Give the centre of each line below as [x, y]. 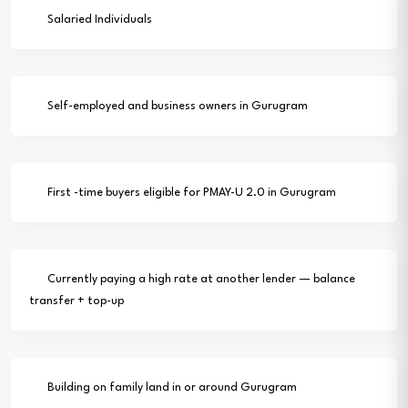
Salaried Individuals [98, 20]
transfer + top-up [76, 301]
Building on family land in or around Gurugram [170, 388]
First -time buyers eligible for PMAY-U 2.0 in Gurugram [190, 193]
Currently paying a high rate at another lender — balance [199, 280]
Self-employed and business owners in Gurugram [176, 107]
